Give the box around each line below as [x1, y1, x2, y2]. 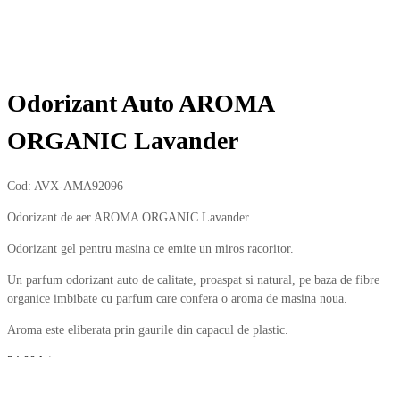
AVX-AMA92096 [34, 179, 123, 193]
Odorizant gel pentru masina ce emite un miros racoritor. [7, 241, 294, 255]
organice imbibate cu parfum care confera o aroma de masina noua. [7, 291, 347, 305]
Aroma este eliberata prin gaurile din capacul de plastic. [7, 322, 288, 337]
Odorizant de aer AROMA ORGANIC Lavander [7, 210, 249, 224]
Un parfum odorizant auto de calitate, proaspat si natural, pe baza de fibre [7, 272, 379, 287]
